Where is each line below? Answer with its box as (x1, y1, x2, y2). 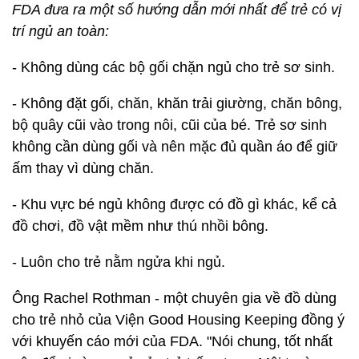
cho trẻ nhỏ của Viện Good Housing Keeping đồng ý (12, 312, 345, 328)
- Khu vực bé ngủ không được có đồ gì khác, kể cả (12, 196, 337, 212)
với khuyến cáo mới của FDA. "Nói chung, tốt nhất (12, 333, 333, 349)
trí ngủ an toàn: (12, 23, 109, 39)
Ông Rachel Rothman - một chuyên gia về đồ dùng (12, 290, 337, 306)
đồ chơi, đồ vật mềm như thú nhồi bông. (12, 218, 268, 234)
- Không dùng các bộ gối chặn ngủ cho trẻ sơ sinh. (12, 59, 335, 75)
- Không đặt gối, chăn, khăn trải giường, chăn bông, (12, 95, 342, 111)
